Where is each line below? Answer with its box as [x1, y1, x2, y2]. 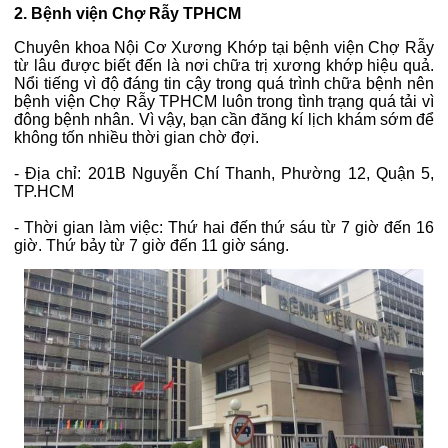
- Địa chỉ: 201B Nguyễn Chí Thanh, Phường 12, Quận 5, [14, 165, 434, 183]
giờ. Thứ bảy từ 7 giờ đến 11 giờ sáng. [14, 237, 289, 255]
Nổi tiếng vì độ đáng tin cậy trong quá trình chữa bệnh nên [14, 75, 434, 93]
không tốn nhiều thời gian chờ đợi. [14, 129, 259, 147]
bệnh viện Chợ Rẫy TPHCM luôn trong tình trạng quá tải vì [14, 93, 434, 111]
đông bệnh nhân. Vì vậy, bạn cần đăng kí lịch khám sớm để [14, 111, 434, 129]
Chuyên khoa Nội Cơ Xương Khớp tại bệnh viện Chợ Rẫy [14, 39, 434, 57]
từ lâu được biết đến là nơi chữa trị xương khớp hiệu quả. [14, 57, 434, 75]
